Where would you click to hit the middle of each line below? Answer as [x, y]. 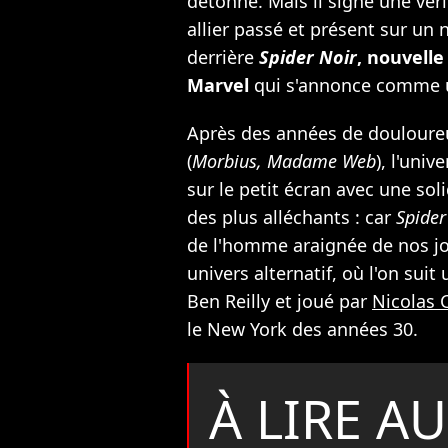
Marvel [220, 85]
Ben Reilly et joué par [279, 301]
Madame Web [321, 161]
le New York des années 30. [305, 329]
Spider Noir [308, 57]
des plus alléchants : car [291, 217]
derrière [223, 57]
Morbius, [227, 161]
